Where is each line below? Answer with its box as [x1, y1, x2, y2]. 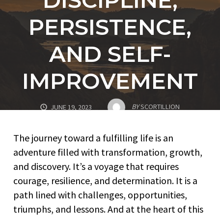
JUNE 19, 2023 [51, 102, 92, 111]
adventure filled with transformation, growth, [13, 146, 202, 158]
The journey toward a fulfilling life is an [13, 132, 173, 144]
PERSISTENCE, [28, 13, 192, 41]
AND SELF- [49, 40, 171, 68]
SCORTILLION [140, 102, 180, 111]
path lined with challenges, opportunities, [13, 189, 187, 201]
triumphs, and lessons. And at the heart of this [13, 203, 203, 215]
